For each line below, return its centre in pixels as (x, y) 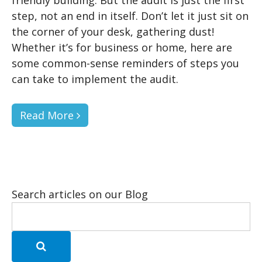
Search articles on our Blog (80, 194)
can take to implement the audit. (95, 79)
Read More (48, 115)
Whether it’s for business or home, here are (122, 47)
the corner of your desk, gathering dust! (113, 31)
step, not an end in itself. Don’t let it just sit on (130, 15)
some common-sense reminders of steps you (125, 63)
